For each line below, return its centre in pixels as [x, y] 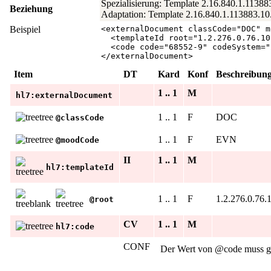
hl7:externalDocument [64, 95]
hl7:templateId [80, 167]
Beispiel [25, 29]
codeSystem [237, 47]
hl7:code [75, 226]
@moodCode [77, 140]
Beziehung [31, 8]
